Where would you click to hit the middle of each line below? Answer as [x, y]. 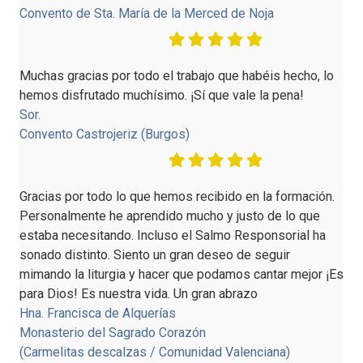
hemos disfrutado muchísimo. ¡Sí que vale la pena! [162, 95]
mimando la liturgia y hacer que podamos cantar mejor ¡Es [181, 274]
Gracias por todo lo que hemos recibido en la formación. [177, 196]
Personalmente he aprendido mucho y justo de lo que [170, 216]
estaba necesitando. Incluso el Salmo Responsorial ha [173, 235]
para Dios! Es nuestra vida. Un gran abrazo [139, 293]
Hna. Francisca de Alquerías [98, 313]
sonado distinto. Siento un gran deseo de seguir [155, 254]
